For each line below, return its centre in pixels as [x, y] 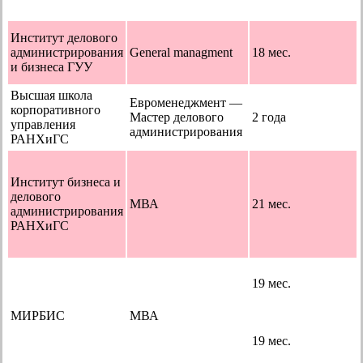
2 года [269, 117]
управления [43, 124]
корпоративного [56, 109]
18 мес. [271, 52]
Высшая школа [51, 95]
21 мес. [271, 203]
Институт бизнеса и [66, 181]
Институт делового [64, 37]
